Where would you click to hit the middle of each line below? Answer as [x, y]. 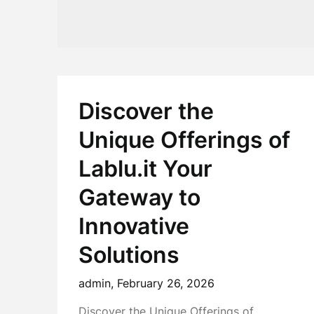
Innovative [134, 226]
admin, [98, 283]
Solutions [129, 255]
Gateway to [139, 197]
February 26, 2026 [166, 283]
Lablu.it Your [145, 169]
